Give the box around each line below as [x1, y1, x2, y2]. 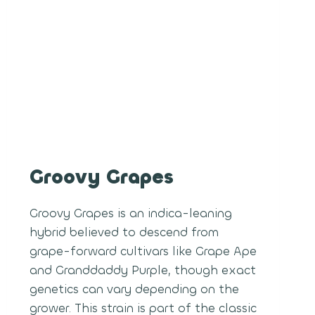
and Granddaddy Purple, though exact [29, 262, 256, 278]
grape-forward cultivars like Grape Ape [29, 243, 257, 259]
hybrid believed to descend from [29, 224, 219, 240]
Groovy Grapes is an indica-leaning [29, 205, 232, 221]
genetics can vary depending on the [29, 281, 239, 297]
